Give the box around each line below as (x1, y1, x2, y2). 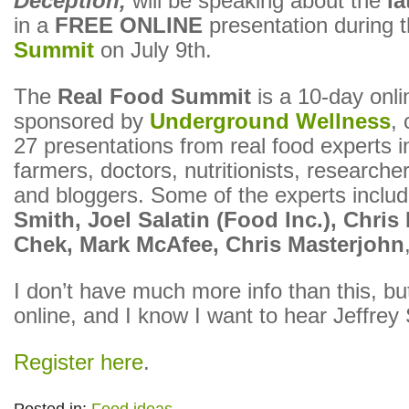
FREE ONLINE (55, 14, 203, 37)
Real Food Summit (58, 85, 251, 109)
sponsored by (14, 110, 150, 133)
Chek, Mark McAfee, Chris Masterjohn (14, 233, 404, 257)
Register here (14, 351, 143, 374)
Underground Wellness (150, 110, 391, 133)
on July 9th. (94, 38, 212, 62)
